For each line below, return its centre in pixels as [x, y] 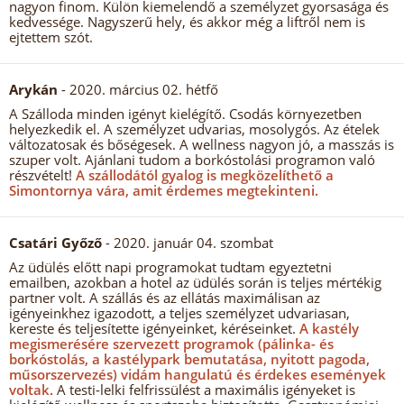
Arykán [33, 89]
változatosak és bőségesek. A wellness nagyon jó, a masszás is [202, 144]
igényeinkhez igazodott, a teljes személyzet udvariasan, [179, 313]
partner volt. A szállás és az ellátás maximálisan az [165, 298]
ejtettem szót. [51, 37]
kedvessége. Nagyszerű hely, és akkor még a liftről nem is [187, 22]
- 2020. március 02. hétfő [138, 89]
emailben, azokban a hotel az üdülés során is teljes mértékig [195, 282]
